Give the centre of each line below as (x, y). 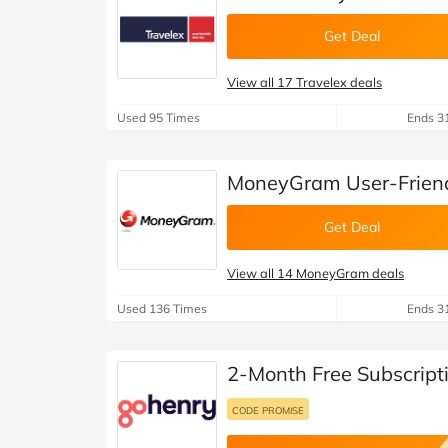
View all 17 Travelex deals (304, 82)
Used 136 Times (162, 308)
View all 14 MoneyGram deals (315, 273)
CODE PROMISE (268, 410)
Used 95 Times (158, 117)
